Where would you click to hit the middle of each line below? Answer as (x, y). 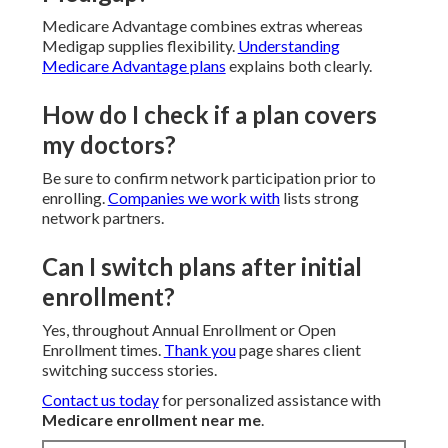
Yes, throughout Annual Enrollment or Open (188, 330)
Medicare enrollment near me (151, 420)
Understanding (288, 46)
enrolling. (74, 198)
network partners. (102, 218)
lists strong (319, 198)
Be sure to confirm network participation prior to (208, 178)
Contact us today (100, 400)
